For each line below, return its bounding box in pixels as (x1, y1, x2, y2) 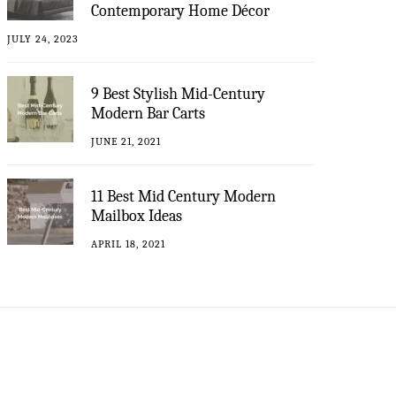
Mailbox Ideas (91, 206, 182, 225)
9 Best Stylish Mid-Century (91, 84, 265, 103)
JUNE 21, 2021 (91, 134, 161, 148)
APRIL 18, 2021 (91, 237, 165, 250)
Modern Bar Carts (91, 103, 205, 123)
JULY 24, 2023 (7, 32, 79, 45)
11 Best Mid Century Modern (91, 187, 276, 206)
